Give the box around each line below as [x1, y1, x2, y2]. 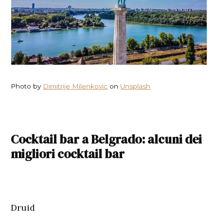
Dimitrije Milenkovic [43, 82, 108, 90]
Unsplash [120, 82, 151, 90]
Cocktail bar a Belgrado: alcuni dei [11, 130, 202, 147]
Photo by [11, 82, 43, 90]
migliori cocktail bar [11, 145, 125, 162]
